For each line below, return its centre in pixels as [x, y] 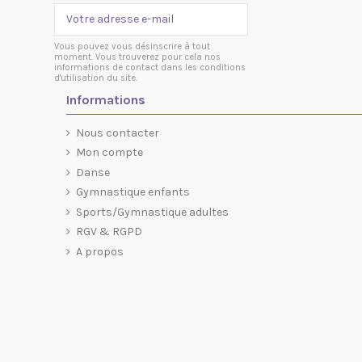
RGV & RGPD [109, 232]
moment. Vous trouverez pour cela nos [138, 57]
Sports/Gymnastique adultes [153, 212]
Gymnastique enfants [133, 192]
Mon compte [110, 153]
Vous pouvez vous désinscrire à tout [133, 46]
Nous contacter [118, 133]
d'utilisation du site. [96, 78]
